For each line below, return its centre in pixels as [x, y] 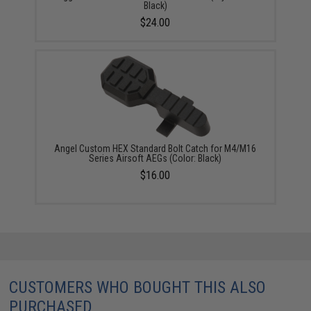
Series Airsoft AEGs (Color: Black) [155, 158]
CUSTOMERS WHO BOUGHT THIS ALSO [138, 287]
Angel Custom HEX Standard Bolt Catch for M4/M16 [155, 148]
